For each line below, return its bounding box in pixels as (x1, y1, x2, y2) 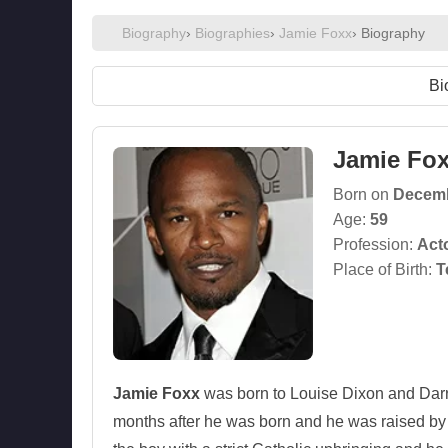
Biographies (195, 25, 270, 41)
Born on (333, 186, 393, 203)
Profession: (333, 236, 417, 253)
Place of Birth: (333, 261, 436, 278)
